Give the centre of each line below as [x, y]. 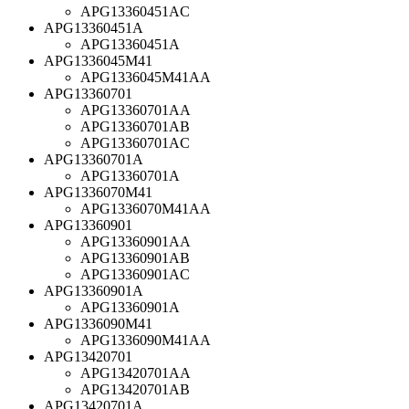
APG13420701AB [135, 389]
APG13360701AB [135, 126]
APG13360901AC [135, 274]
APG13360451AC [135, 11]
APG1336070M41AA [146, 208]
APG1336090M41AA [146, 340]
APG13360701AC [135, 142]
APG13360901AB [135, 257]
